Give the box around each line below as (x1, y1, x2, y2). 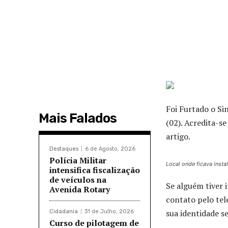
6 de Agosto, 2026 (85, 146, 135, 153)
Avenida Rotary (49, 184, 110, 195)
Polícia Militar (49, 155, 106, 166)
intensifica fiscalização (49, 164, 140, 176)
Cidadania (49, 208, 78, 215)
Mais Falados (39, 110, 117, 127)
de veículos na (49, 174, 106, 186)
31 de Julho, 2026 (84, 208, 134, 215)
